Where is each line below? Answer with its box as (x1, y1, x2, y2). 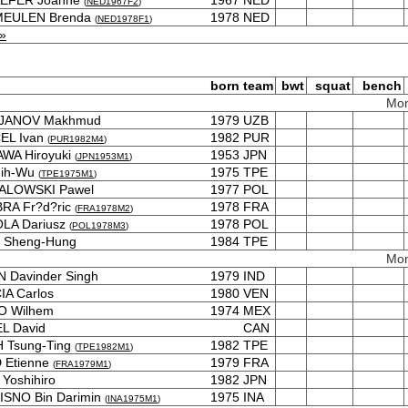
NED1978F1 (97, 14, 149, 24)
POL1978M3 (72, 220, 126, 230)
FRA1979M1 (56, 359, 108, 369)
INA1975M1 (107, 393, 158, 403)
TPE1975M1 (41, 168, 94, 178)
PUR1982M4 (50, 134, 104, 144)
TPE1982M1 (77, 342, 130, 352)
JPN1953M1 (77, 151, 129, 161)
